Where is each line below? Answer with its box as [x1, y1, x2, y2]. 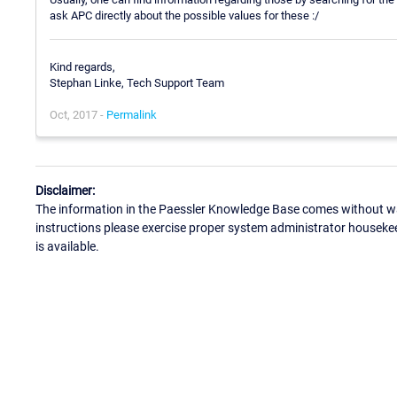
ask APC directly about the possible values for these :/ [50, 9, 319, 23]
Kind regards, [50, 59, 115, 74]
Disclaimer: [35, 183, 95, 198]
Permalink [106, 107, 157, 121]
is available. [35, 239, 99, 254]
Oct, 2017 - [50, 107, 106, 121]
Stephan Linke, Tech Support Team [50, 75, 224, 90]
